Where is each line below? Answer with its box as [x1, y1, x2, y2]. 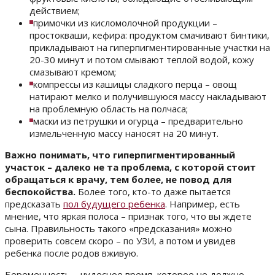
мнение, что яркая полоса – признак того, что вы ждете [5, 210, 252, 223]
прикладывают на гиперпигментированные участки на [29, 41, 270, 54]
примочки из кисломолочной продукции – [33, 17, 217, 29]
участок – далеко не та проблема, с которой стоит [5, 161, 256, 174]
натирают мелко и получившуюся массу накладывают [29, 90, 266, 103]
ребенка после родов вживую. [5, 247, 138, 260]
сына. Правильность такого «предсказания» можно [5, 222, 232, 235]
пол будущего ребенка [63, 198, 165, 211]
